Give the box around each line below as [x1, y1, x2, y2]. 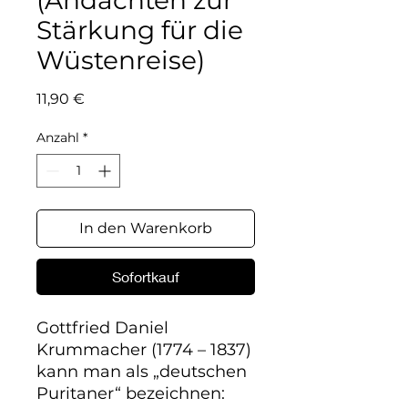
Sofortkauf [112, 268, 179, 285]
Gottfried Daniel [36, 318, 168, 338]
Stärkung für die [36, 15, 243, 46]
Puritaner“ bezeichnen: [36, 383, 225, 403]
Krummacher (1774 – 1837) [36, 340, 251, 360]
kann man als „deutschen [36, 362, 247, 382]
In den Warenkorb [79, 219, 212, 237]
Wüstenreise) [36, 45, 205, 76]
